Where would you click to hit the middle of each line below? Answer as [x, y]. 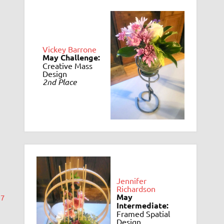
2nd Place [59, 81]
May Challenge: [71, 57]
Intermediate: [142, 205]
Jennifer [131, 181]
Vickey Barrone [69, 49]
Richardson [136, 189]
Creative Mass [67, 65]
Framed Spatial [143, 214]
